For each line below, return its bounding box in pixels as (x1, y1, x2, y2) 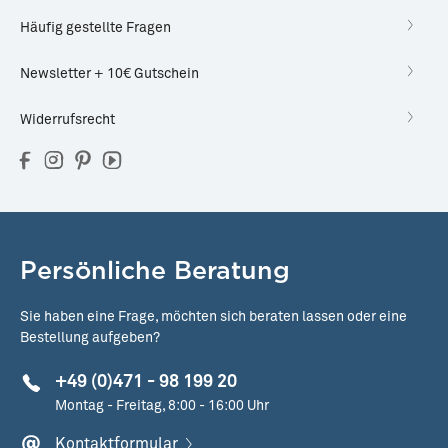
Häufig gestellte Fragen (20, 21, 171, 36)
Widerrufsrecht (20, 113, 115, 128)
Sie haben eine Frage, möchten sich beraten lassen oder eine (20, 310, 407, 325)
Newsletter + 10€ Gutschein (20, 67, 199, 82)
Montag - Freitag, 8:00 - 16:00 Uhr (55, 399, 269, 414)
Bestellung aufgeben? (20, 331, 160, 346)
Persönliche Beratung (20, 255, 290, 286)
